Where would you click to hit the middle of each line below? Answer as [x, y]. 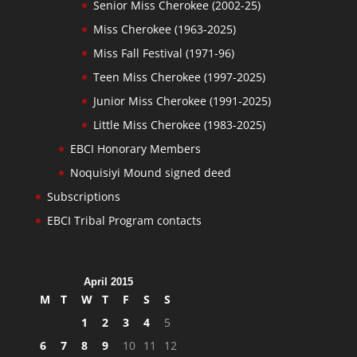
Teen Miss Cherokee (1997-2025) [179, 77]
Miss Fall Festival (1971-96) [163, 53]
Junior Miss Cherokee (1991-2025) [182, 101]
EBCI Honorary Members [135, 149]
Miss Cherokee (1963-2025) [164, 29]
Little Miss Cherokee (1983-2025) [179, 125]
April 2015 [108, 282]
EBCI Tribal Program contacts [124, 221]
